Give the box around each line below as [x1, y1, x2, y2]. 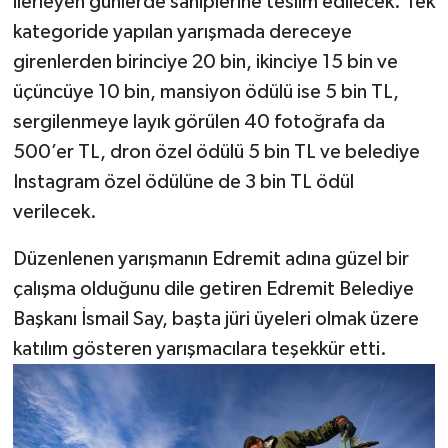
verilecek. [12, 201, 97, 222]
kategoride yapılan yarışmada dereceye [12, 21, 352, 42]
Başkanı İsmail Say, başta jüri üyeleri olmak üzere [12, 308, 419, 329]
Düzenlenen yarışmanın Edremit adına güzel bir [12, 248, 409, 269]
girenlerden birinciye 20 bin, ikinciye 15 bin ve [12, 51, 398, 72]
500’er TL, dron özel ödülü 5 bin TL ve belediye [12, 141, 420, 162]
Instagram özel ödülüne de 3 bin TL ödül [12, 171, 354, 192]
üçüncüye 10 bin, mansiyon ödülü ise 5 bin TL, [12, 81, 399, 102]
